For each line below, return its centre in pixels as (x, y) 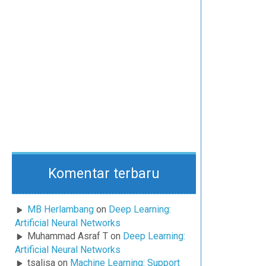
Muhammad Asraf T (68, 236)
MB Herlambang (61, 210)
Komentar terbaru (104, 174)
